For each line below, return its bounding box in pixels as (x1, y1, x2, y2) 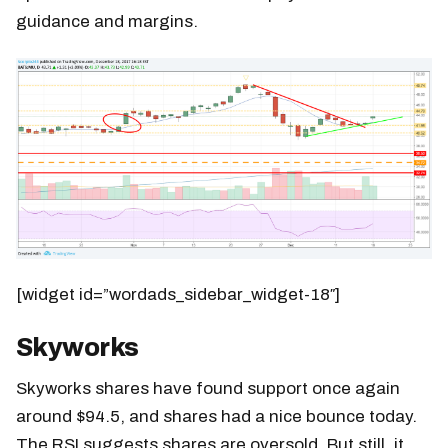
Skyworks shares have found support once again (16, 378, 400, 398)
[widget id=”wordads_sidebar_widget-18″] (16, 284, 340, 304)
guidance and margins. (16, 12, 198, 32)
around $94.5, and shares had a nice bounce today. (16, 406, 417, 426)
